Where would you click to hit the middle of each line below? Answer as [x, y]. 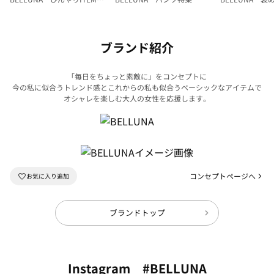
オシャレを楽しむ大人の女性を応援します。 [137, 98]
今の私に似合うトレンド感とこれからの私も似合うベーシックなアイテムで [137, 87]
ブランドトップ [137, 213]
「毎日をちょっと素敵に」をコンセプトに [137, 76]
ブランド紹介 [137, 47]
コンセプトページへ [223, 176]
